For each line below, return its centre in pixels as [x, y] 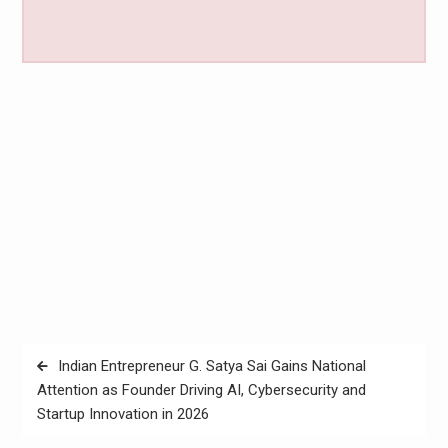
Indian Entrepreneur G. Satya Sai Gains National [211, 366]
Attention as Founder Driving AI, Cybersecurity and [201, 390]
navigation [68, 388]
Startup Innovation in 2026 [122, 414]
